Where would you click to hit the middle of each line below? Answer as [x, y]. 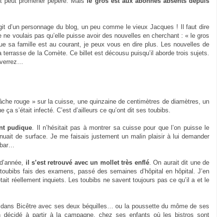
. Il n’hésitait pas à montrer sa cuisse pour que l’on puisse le [121, 127]
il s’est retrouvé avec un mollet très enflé [87, 162]
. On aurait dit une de [179, 162]
